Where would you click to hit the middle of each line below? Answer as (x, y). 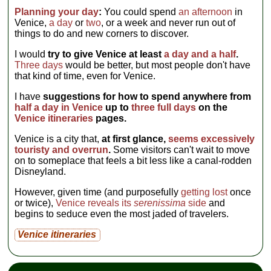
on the (212, 107)
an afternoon (206, 11)
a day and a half (200, 54)
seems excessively (212, 139)
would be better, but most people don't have (157, 65)
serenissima (160, 203)
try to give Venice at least (106, 54)
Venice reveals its (95, 203)
